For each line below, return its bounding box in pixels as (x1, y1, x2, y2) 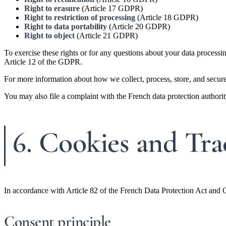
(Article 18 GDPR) (135, 13, 198, 22)
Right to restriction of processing (24, 13, 135, 22)
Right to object (24, 31, 75, 40)
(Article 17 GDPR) (80, 4, 143, 13)
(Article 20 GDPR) (107, 22, 170, 31)
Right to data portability (24, 22, 107, 31)
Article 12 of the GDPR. (4, 58, 82, 67)
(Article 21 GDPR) (75, 31, 138, 40)
